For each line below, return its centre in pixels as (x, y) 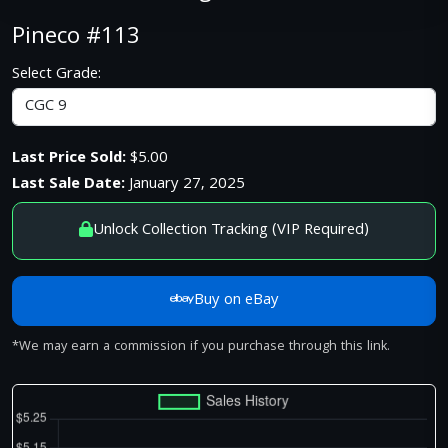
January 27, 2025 (185, 184)
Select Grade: (56, 74)
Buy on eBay (236, 300)
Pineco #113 (76, 38)
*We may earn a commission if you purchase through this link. (201, 346)
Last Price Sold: (69, 158)
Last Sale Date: (68, 184)
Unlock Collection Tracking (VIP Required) (231, 230)
